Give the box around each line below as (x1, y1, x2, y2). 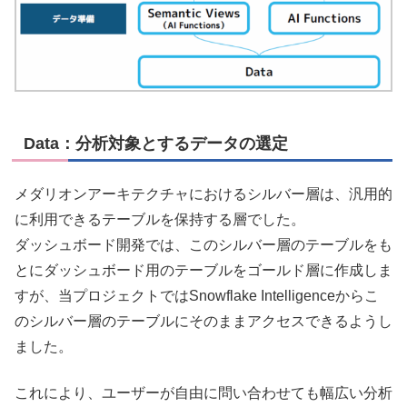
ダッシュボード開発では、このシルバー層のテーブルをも (15, 237, 392, 253)
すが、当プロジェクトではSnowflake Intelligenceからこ (15, 288, 379, 304)
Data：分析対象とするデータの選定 (24, 134, 288, 153)
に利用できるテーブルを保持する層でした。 (15, 212, 305, 228)
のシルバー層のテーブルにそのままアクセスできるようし (15, 313, 392, 330)
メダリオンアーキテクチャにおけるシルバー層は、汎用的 (15, 186, 392, 203)
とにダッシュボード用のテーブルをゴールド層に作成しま (15, 263, 392, 279)
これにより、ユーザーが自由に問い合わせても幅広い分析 (15, 384, 392, 401)
